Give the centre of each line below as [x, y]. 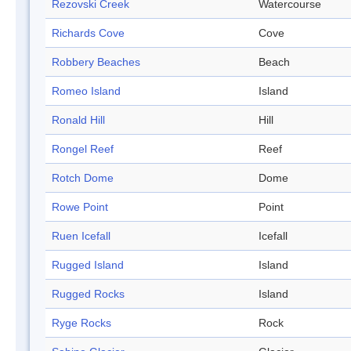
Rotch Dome [83, 178]
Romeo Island [86, 91]
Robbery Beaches [96, 62]
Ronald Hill [78, 120]
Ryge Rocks [81, 323]
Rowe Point [80, 207]
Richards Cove [88, 33]
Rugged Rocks [88, 294]
